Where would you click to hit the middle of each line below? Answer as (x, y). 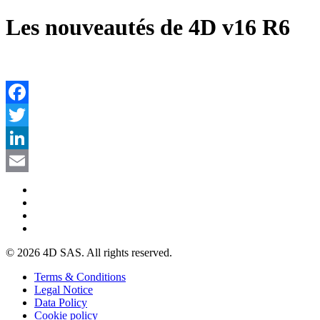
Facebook (28, 114)
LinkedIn (26, 160)
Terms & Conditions (80, 276)
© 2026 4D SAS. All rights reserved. (89, 252)
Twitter (22, 137)
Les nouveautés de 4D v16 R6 (148, 27)
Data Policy (61, 302)
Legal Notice (64, 289)
